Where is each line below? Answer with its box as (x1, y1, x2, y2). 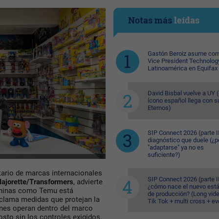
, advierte (73, 177, 103, 187)
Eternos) (147, 104, 171, 111)
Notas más (128, 14, 174, 26)
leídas (174, 14, 199, 26)
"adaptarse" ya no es (147, 144, 204, 151)
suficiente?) (147, 151, 180, 158)
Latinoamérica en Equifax (147, 65, 218, 72)
